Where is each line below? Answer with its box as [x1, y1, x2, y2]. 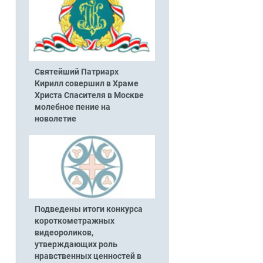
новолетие [34, 113, 76, 124]
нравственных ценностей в [34, 251, 141, 261]
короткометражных [34, 215, 114, 226]
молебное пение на [34, 102, 110, 112]
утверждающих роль [34, 239, 117, 249]
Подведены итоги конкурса [34, 204, 143, 214]
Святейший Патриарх [34, 66, 119, 77]
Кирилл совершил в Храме [34, 78, 139, 89]
